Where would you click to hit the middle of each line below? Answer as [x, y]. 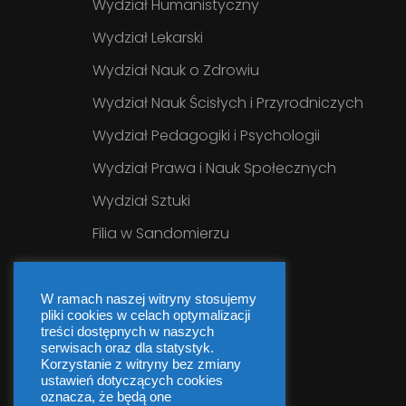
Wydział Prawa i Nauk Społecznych [214, 168]
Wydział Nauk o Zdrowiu [176, 70]
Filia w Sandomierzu [161, 233]
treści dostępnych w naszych [127, 332]
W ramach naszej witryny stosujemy [149, 299]
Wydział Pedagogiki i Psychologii [206, 135]
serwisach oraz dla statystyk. [127, 348]
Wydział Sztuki [141, 200]
